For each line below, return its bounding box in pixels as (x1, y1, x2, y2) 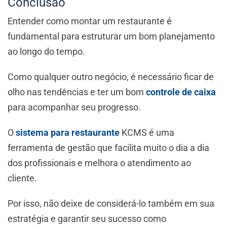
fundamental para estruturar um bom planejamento (8, 31, 215, 42)
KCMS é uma (120, 127, 174, 138)
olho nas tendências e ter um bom (8, 87, 146, 98)
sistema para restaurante (16, 127, 120, 138)
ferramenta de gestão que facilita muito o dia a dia (8, 142, 209, 154)
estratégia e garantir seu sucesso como (8, 213, 166, 224)
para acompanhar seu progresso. (8, 102, 141, 113)
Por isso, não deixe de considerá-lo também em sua (8, 198, 214, 209)
